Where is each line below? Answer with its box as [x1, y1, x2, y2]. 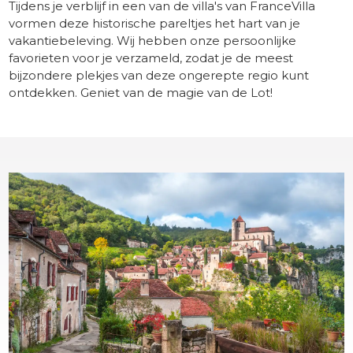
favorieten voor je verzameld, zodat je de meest [9, 50, 294, 65]
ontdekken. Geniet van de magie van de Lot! [9, 84, 273, 100]
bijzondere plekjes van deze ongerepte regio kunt [9, 67, 310, 83]
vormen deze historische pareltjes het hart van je [9, 15, 301, 31]
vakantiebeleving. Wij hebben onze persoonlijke [9, 32, 297, 48]
